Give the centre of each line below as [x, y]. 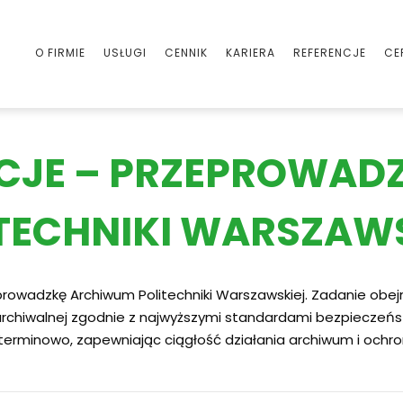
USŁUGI [125, 53]
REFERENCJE [330, 53]
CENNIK [186, 53]
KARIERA [251, 53]
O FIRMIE [60, 53]
